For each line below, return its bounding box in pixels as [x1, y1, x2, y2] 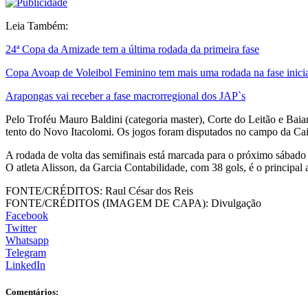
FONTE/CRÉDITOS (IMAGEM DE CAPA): [5, 197, 208, 209]
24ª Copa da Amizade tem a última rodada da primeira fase [5, 43, 259, 55]
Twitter [5, 221, 36, 234]
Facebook [5, 209, 48, 221]
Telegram [5, 246, 46, 258]
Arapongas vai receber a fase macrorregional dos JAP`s [5, 89, 245, 102]
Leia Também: [5, 19, 68, 32]
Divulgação [208, 197, 261, 209]
